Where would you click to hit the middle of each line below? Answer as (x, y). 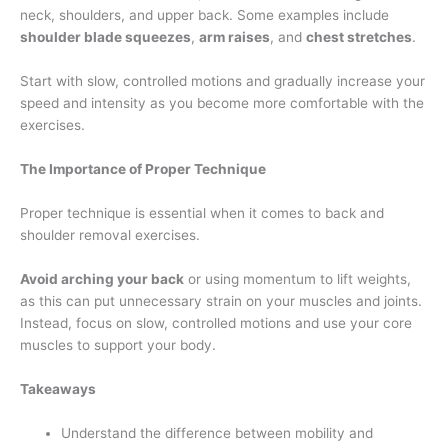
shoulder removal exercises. (110, 235)
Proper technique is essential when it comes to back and (202, 213)
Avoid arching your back (102, 278)
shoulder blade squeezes (105, 37)
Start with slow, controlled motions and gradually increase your (222, 81)
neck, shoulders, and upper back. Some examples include (204, 15)
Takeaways (58, 388)
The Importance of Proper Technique (143, 169)
